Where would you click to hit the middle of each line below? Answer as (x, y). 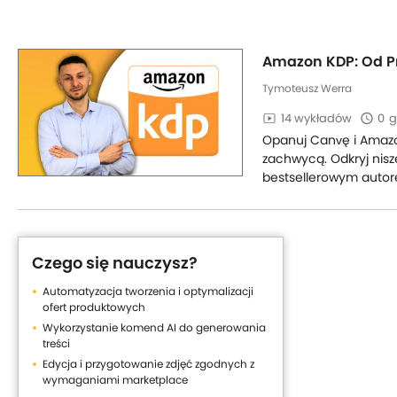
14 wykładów (316, 118)
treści (56, 343)
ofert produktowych (94, 307)
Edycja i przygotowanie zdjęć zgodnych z (148, 364)
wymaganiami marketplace (115, 380)
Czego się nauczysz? (115, 263)
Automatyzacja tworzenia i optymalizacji (148, 291)
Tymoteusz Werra (307, 88)
